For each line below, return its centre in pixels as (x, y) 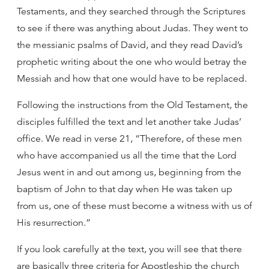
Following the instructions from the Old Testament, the (132, 105)
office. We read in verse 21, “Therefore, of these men (129, 139)
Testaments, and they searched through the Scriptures (131, 11)
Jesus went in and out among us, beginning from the (129, 172)
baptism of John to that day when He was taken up (125, 189)
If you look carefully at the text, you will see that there (129, 249)
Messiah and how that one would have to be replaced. (132, 79)
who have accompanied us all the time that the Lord (127, 156)
